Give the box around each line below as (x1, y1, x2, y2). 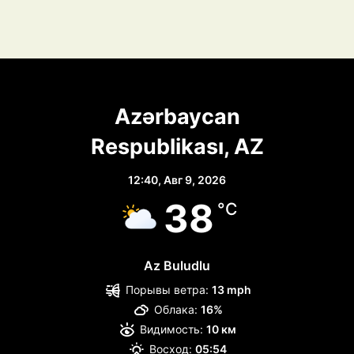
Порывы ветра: (125, 282, 209, 296)
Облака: (153, 302, 198, 316)
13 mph (211, 282, 251, 296)
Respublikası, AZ (90, 133, 264, 160)
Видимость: (140, 322, 204, 336)
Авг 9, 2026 (164, 172, 226, 186)
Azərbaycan (114, 103, 240, 130)
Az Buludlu (144, 257, 210, 273)
